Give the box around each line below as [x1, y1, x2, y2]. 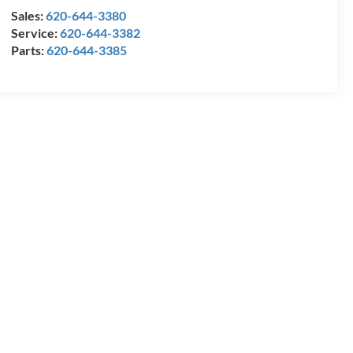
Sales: [10, 8, 46, 24]
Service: [10, 25, 60, 41]
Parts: [10, 43, 46, 58]
